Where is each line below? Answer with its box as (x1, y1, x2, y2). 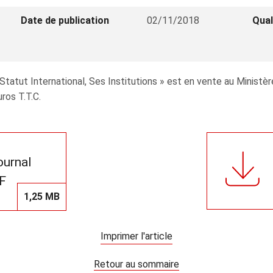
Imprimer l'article (101, 230, 172, 242)
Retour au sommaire (94, 258, 179, 270)
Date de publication (21, 15, 110, 26)
